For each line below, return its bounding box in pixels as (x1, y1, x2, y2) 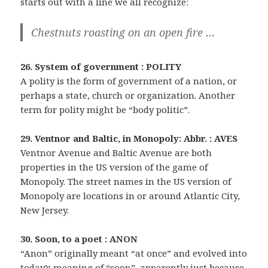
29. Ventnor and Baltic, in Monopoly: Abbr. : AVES (20, 132, 238, 144)
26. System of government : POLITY (20, 60, 182, 72)
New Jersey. (20, 203, 69, 216)
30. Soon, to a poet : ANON (20, 232, 138, 245)
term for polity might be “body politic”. (20, 103, 190, 115)
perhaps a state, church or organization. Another (20, 89, 236, 101)
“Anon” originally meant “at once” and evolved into (20, 246, 248, 259)
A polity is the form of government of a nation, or (20, 74, 237, 87)
